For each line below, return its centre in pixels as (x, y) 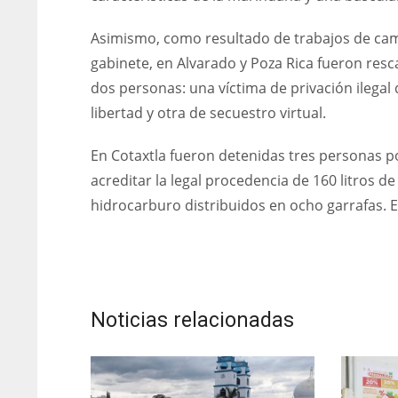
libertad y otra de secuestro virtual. (208, 113)
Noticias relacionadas (192, 321)
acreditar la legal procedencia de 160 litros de (243, 181)
